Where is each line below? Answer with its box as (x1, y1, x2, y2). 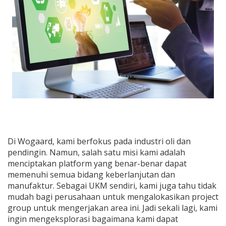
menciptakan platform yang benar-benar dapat (8, 158, 187, 169)
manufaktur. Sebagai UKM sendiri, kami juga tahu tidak (8, 180, 216, 191)
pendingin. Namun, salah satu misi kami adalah (8, 147, 185, 158)
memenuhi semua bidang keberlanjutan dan (8, 169, 175, 180)
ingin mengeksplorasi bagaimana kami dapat (8, 213, 178, 224)
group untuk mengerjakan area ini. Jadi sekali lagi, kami (8, 202, 217, 213)
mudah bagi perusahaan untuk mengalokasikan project (8, 191, 218, 202)
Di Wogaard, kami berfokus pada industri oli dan (8, 136, 191, 147)
